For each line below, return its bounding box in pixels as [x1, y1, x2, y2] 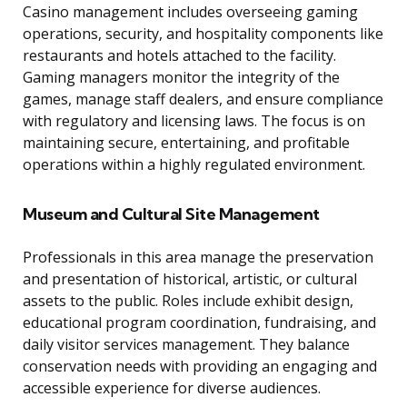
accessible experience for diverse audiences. [23, 378, 321, 399]
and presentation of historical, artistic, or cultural [23, 269, 357, 290]
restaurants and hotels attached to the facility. [23, 45, 336, 66]
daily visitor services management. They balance [23, 334, 350, 355]
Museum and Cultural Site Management [23, 203, 320, 225]
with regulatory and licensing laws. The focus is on [23, 111, 365, 132]
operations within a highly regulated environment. [23, 154, 365, 175]
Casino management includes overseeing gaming [23, 2, 358, 23]
